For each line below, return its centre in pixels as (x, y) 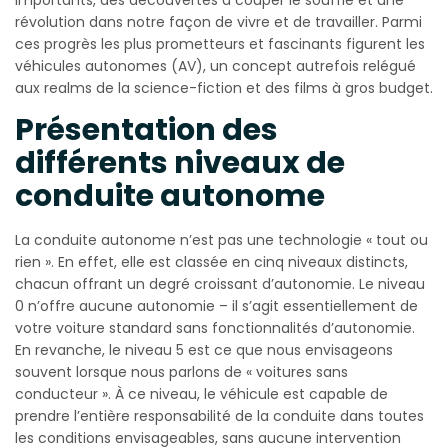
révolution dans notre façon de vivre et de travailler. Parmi (218, 21)
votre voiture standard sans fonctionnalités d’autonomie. (215, 327)
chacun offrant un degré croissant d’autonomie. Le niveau (220, 283)
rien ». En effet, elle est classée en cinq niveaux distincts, (211, 261)
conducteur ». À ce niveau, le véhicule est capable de (201, 393)
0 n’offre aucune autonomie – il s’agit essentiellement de (216, 305)
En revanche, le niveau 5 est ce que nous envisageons (204, 349)
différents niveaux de (180, 162)
